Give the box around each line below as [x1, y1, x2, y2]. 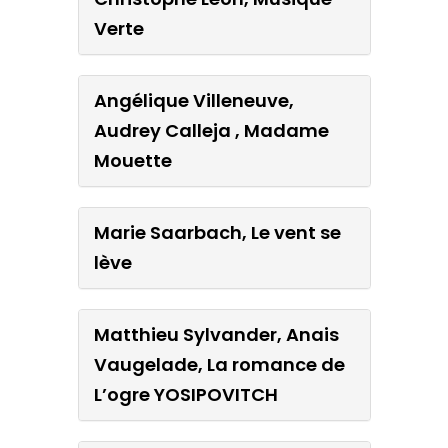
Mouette [93, 147, 172, 173]
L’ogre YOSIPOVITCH [93, 381, 278, 407]
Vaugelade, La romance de [93, 351, 345, 377]
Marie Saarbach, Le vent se [93, 219, 341, 245]
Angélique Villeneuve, [93, 87, 294, 113]
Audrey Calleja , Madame [93, 117, 329, 143]
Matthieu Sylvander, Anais [93, 321, 339, 347]
